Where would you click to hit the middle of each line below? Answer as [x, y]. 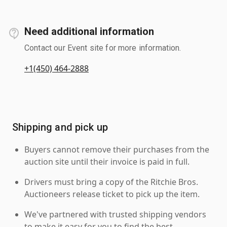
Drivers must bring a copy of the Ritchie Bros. [111, 182]
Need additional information [89, 31]
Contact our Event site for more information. [103, 48]
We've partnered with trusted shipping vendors [115, 214]
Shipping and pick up [60, 127]
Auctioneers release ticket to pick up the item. [112, 194]
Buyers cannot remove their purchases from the [117, 149]
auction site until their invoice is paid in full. [107, 161]
